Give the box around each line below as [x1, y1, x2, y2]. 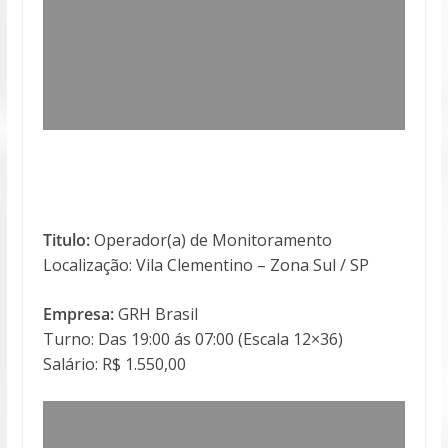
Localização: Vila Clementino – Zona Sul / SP [42, 253, 369, 276]
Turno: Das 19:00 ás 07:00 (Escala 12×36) [42, 327, 343, 350]
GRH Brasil [113, 302, 198, 325]
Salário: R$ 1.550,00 [42, 352, 186, 375]
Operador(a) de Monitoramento [89, 228, 332, 251]
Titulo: [42, 228, 90, 251]
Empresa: [42, 302, 114, 325]
